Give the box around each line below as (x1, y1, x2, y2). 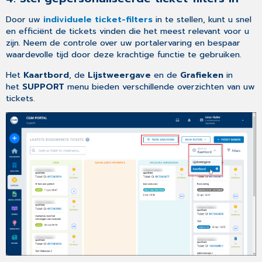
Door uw (6, 13, 44, 26)
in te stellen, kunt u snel (153, 13, 252, 26)
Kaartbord (23, 68, 70, 81)
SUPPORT (22, 80, 68, 93)
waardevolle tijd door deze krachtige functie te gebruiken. (6, 48, 242, 61)
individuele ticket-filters (43, 13, 153, 26)
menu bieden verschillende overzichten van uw (67, 80, 256, 93)
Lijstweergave (88, 68, 151, 81)
